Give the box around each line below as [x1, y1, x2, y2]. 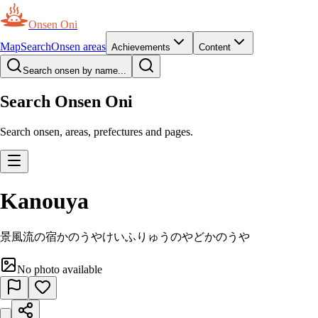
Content [199, 42, 231, 53]
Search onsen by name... [23, 65, 126, 76]
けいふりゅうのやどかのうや [102, 230, 250, 243]
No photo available [17, 263, 102, 275]
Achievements [111, 42, 170, 53]
